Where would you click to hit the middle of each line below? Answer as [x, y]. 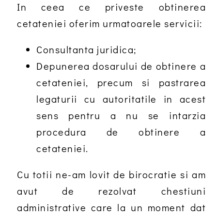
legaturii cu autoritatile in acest [121, 99]
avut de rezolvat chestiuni [111, 191]
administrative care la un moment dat [111, 207]
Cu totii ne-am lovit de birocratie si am [111, 174]
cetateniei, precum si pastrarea [121, 82]
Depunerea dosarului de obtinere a [121, 66]
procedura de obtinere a [121, 132]
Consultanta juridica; [86, 49]
